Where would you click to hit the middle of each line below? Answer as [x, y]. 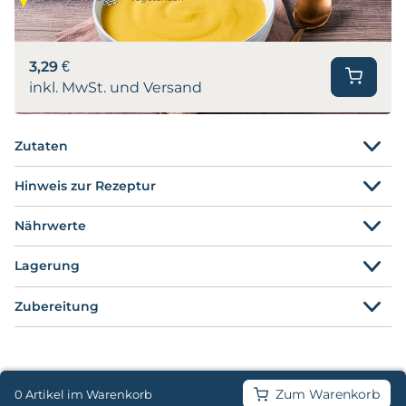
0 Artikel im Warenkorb [83, 395]
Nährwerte [50, 226]
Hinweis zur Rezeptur [85, 186]
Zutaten [41, 145]
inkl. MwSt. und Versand [116, 87]
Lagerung [47, 266]
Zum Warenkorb [328, 395]
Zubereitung [57, 306]
